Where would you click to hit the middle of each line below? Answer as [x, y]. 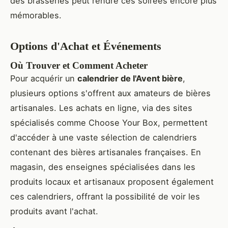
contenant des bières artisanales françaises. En [106, 152]
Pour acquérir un [44, 79]
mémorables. [36, 15]
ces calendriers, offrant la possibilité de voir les [105, 197]
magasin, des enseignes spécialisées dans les [103, 167]
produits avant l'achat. [54, 211]
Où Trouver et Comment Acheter [79, 66]
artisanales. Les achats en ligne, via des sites [101, 108]
